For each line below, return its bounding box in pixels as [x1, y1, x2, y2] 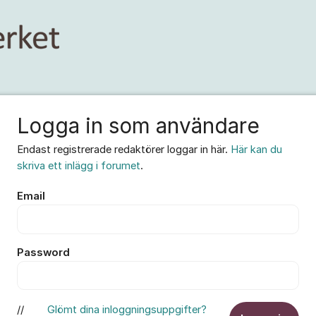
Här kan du [231, 143, 282, 156]
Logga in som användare [17, 113, 260, 138]
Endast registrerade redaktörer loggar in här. [17, 143, 231, 156]
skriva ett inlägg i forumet [17, 159, 140, 172]
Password [17, 245, 70, 259]
